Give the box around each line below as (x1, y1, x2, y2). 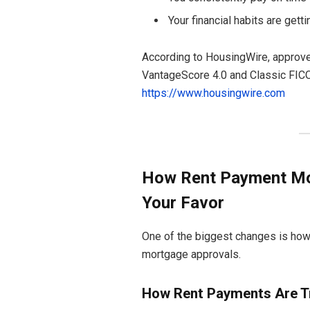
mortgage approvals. (141, 248, 241, 262)
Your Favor (141, 193, 224, 213)
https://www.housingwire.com (141, 86, 285, 100)
